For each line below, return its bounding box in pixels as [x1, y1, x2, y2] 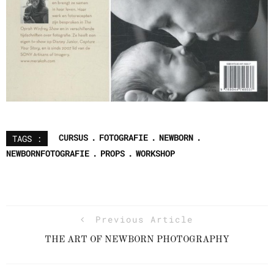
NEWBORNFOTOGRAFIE [6, 147, 89, 160]
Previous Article [95, 213, 193, 226]
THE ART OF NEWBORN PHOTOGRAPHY [45, 235, 229, 245]
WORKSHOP [136, 147, 175, 160]
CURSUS [59, 131, 88, 144]
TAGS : [12, 133, 42, 145]
